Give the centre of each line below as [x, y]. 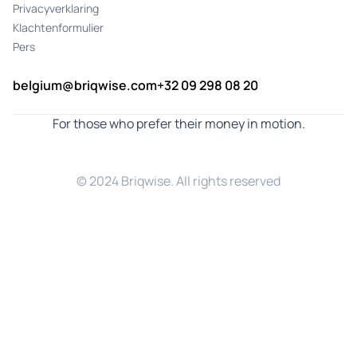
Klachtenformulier [58, 28]
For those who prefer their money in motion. [178, 124]
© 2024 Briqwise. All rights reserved [178, 181]
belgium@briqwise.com [85, 86]
